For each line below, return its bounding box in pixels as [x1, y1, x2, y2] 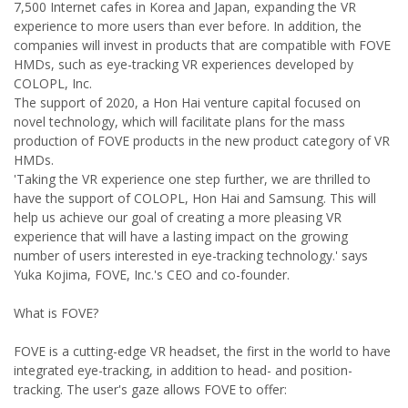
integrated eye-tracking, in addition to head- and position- [14, 362, 352, 379]
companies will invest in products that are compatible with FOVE [14, 36, 391, 54]
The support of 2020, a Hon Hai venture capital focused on [14, 94, 361, 111]
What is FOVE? [14, 304, 98, 321]
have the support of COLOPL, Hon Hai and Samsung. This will [14, 189, 376, 207]
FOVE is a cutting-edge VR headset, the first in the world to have [14, 342, 391, 360]
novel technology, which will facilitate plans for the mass [14, 113, 345, 130]
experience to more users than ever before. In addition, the [14, 17, 362, 35]
